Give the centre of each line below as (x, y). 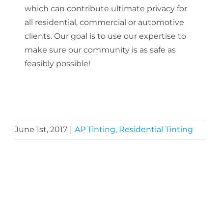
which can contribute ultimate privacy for (106, 8)
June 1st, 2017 (41, 129)
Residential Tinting (156, 129)
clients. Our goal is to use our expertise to (105, 36)
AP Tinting (95, 129)
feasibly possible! (57, 63)
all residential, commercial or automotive (104, 22)
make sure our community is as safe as (100, 50)
